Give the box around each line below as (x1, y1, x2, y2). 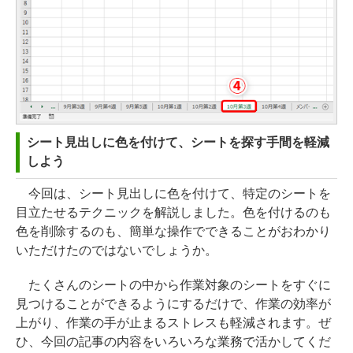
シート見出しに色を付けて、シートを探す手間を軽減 (27, 135, 329, 149)
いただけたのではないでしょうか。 (16, 243, 217, 257)
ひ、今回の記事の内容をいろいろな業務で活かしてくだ (16, 334, 331, 348)
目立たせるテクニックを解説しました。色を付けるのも (16, 205, 331, 219)
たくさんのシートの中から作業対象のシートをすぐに (16, 277, 331, 292)
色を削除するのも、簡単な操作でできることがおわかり (16, 224, 331, 238)
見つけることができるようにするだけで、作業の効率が (16, 296, 331, 310)
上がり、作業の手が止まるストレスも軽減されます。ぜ (16, 315, 331, 329)
